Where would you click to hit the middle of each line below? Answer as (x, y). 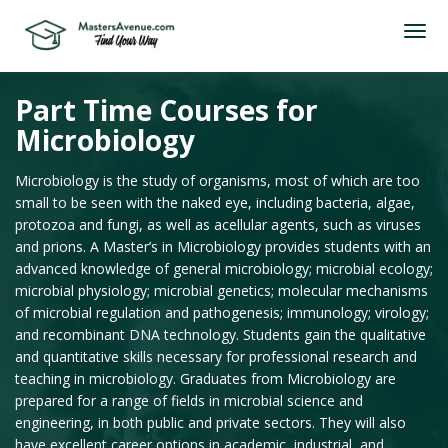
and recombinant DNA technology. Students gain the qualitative (220, 334)
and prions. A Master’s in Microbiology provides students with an (223, 246)
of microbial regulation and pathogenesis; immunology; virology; (222, 312)
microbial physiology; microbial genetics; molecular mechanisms (221, 290)
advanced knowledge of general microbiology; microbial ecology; (224, 268)
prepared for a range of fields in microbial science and (189, 400)
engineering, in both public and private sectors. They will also (210, 422)
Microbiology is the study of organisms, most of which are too (217, 180)
